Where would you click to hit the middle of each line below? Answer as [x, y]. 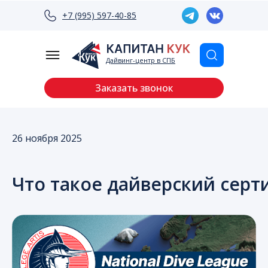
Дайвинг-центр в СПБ [141, 60]
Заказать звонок [134, 88]
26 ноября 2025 [47, 138]
